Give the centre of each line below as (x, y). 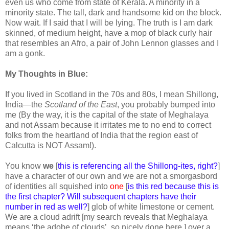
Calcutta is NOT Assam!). (51, 145)
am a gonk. (25, 53)
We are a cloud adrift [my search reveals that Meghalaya (106, 217)
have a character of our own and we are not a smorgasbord (111, 176)
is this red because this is (173, 186)
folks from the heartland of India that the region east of (101, 135)
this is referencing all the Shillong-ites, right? (138, 166)
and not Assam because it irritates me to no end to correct (108, 125)
